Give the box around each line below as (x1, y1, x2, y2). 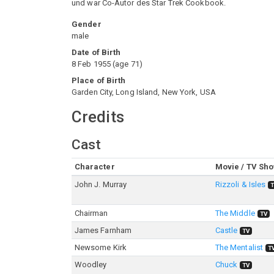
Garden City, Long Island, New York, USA (72, 87, 216, 97)
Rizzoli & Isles (215, 180, 266, 189)
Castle (215, 226, 238, 235)
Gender (72, 20, 102, 29)
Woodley (74, 260, 107, 269)
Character (74, 162, 115, 171)
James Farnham (74, 226, 132, 235)
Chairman (74, 209, 108, 218)
